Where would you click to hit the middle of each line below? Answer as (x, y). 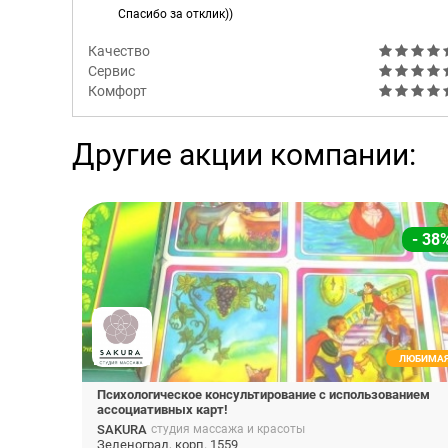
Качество (119, 50)
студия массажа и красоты (228, 428)
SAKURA (122, 429)
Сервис (111, 70)
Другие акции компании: (244, 154)
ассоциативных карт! (162, 409)
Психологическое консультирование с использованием (263, 394)
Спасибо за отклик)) (175, 13)
